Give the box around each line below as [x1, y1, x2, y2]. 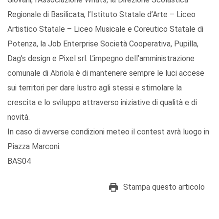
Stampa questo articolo [123, 182, 205, 192]
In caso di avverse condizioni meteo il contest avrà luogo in [7, 127, 209, 137]
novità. [7, 112, 30, 122]
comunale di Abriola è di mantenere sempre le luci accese [7, 68, 204, 78]
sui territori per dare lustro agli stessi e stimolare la [7, 83, 182, 93]
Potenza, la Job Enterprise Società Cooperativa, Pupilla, [7, 39, 198, 49]
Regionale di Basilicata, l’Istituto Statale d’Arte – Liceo [7, 10, 196, 20]
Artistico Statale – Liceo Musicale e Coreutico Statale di [7, 24, 203, 34]
